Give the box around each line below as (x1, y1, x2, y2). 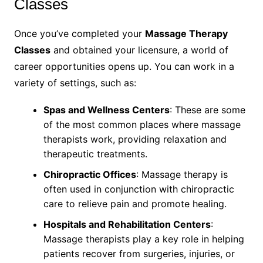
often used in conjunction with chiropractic (43, 183, 234, 195)
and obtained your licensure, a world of (50, 44, 228, 56)
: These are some (169, 104, 245, 116)
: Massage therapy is (136, 168, 228, 181)
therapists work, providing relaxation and (43, 133, 227, 146)
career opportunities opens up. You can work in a (14, 60, 234, 73)
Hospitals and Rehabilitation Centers (43, 218, 211, 231)
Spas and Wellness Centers (43, 104, 170, 116)
